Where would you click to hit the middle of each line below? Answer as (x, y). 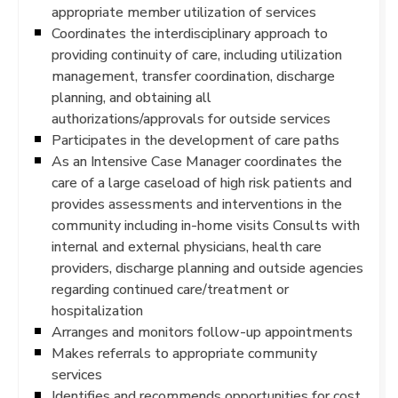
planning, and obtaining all (131, 97)
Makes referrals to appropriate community (184, 353)
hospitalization (97, 310)
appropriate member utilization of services (184, 12)
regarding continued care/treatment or (170, 289)
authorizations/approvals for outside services (191, 119)
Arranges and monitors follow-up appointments (202, 332)
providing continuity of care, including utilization (197, 55)
